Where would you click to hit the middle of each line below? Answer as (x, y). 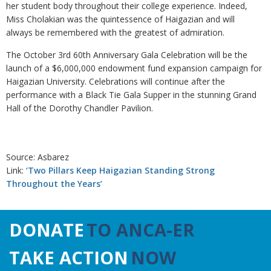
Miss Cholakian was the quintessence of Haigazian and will (120, 19)
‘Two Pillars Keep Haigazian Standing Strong (120, 170)
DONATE (47, 230)
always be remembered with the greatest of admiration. (115, 32)
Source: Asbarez (38, 157)
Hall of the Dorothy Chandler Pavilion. (80, 108)
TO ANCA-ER (141, 230)
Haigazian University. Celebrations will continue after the (116, 81)
